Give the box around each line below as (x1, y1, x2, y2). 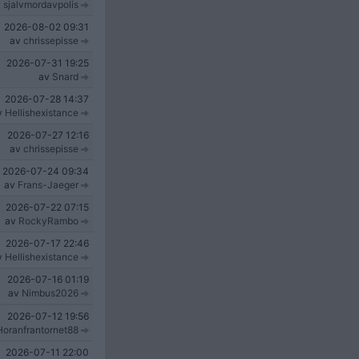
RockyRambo (18, 215, 79, 227)
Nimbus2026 (22, 287, 79, 299)
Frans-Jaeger (18, 179, 79, 191)
